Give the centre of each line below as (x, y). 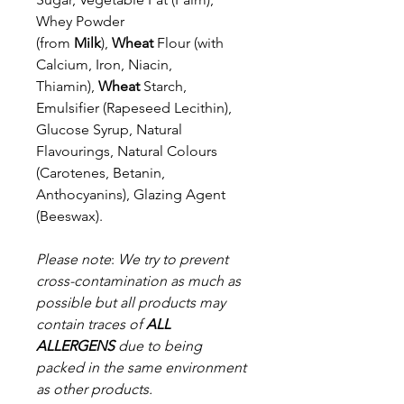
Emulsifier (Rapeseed (105, 107)
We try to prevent (173, 259)
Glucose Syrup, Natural (109, 129)
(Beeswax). (69, 216)
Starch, (165, 86)
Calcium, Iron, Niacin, (104, 64)
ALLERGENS (75, 345)
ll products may (176, 302)
